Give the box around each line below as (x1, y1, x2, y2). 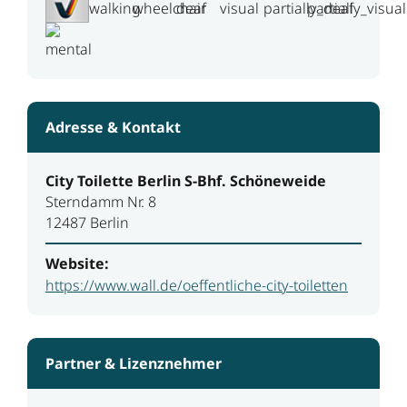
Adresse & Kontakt (45, 117, 181, 138)
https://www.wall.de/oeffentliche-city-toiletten (45, 275, 348, 296)
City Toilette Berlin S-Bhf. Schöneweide (45, 171, 326, 192)
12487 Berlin (45, 213, 129, 233)
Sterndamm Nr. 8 (45, 192, 156, 213)
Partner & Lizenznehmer (45, 353, 222, 374)
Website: (45, 253, 109, 274)
